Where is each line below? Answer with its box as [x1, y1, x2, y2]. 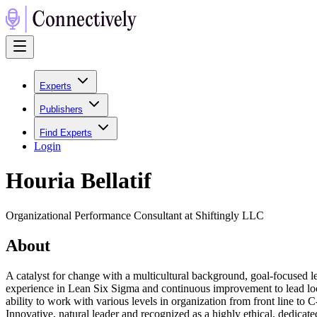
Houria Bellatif [6, 168, 151, 194]
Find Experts [40, 127, 92, 138]
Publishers [40, 104, 83, 115]
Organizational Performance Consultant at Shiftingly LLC [6, 209, 264, 221]
